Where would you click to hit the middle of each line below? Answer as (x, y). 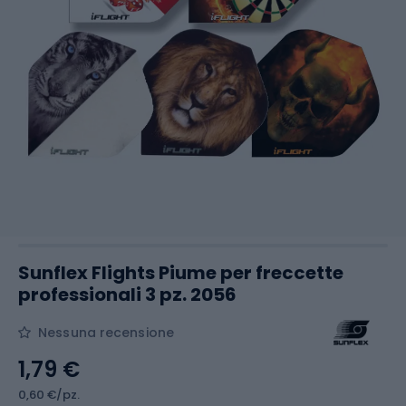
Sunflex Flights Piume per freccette (181, 273)
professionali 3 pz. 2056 (127, 295)
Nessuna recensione (106, 333)
